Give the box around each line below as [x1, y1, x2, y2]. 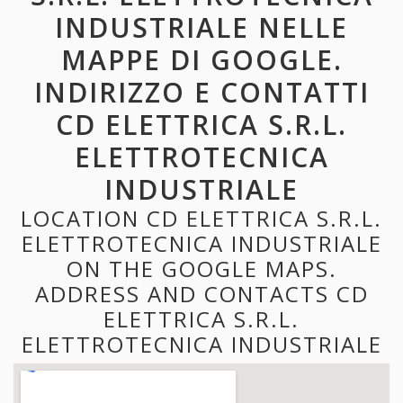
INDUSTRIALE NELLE [55, 8, 348, 46]
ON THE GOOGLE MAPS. [66, 253, 337, 283]
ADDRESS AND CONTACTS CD [34, 278, 369, 309]
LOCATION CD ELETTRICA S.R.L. [21, 202, 382, 233]
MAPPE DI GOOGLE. [60, 40, 343, 78]
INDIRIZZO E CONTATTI [33, 73, 370, 111]
